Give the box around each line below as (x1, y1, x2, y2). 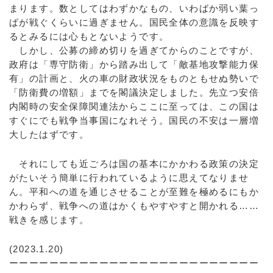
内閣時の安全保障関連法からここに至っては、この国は (9, 101, 259, 112)
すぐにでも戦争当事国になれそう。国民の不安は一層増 (9, 115, 259, 126)
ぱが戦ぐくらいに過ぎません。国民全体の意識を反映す (9, 17, 259, 27)
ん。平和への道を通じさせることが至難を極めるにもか (9, 186, 259, 197)
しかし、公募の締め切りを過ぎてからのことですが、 (9, 45, 259, 55)
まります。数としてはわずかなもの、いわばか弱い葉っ (9, 3, 259, 13)
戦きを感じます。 (9, 214, 90, 225)
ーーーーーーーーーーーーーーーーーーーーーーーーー (9, 258, 259, 268)
